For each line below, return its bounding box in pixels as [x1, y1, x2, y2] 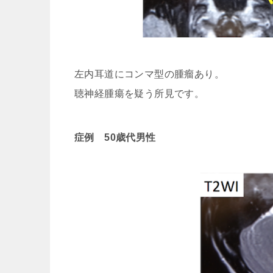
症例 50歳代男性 [74, 132, 156, 143]
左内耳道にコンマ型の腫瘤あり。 [74, 68, 224, 79]
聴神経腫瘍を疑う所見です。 [74, 88, 205, 99]
